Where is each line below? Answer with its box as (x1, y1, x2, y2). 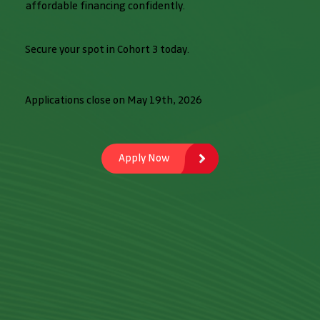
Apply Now (118, 153, 170, 165)
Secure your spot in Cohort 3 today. (25, 44, 190, 56)
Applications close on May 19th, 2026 (25, 94, 203, 106)
